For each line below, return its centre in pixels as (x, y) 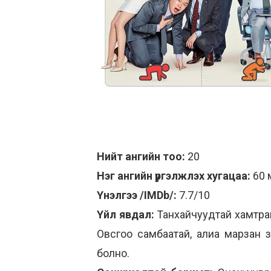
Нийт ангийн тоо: (141, 156)
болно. (113, 253)
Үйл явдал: (126, 214)
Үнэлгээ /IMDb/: (137, 195)
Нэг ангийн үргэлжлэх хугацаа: (175, 176)
